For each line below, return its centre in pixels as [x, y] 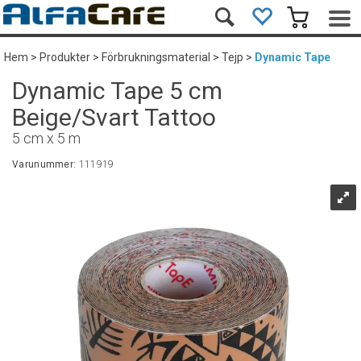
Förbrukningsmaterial [156, 57]
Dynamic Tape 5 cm [117, 91]
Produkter [65, 57]
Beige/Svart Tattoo [114, 117]
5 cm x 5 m [46, 138]
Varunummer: [46, 164]
